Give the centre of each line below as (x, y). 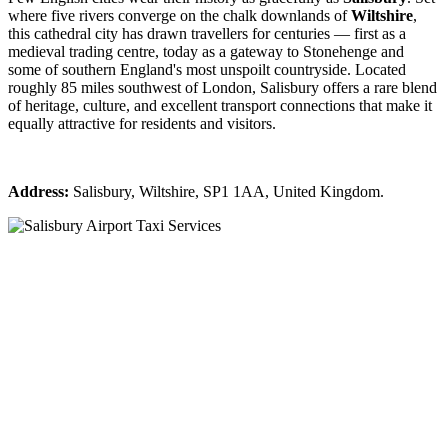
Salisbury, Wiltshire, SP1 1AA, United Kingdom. (226, 192)
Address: (38, 192)
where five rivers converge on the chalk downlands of (179, 16)
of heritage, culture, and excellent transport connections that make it (220, 106)
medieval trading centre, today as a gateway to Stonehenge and (206, 52)
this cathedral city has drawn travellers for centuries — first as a (207, 34)
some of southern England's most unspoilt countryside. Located (207, 70)
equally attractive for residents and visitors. (142, 124)
